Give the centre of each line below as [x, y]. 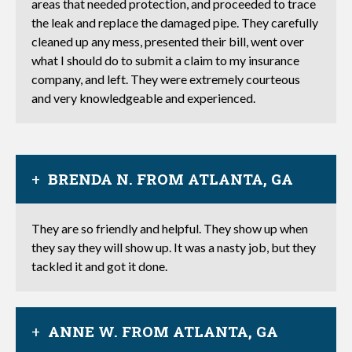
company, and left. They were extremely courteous [166, 79]
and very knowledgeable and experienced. [143, 98]
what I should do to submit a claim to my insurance [165, 60]
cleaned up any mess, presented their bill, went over [168, 41]
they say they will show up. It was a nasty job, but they [174, 247]
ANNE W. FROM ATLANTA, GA [163, 331]
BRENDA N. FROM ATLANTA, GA [170, 179]
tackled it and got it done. [99, 266]
